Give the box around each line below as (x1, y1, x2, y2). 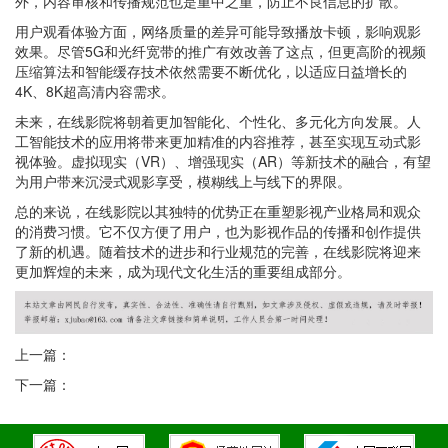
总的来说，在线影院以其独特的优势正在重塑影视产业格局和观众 (15, 201, 421, 221)
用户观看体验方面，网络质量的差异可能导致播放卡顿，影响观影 (15, 21, 421, 41)
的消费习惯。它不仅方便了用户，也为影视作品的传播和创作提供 (15, 221, 421, 241)
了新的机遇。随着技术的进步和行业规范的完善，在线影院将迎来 (15, 241, 421, 261)
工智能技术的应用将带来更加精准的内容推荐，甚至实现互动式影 (15, 131, 421, 151)
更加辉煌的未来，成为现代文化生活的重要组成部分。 (15, 261, 351, 281)
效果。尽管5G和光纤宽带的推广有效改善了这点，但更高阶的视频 (15, 41, 426, 61)
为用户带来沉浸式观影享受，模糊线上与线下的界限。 (15, 171, 351, 191)
